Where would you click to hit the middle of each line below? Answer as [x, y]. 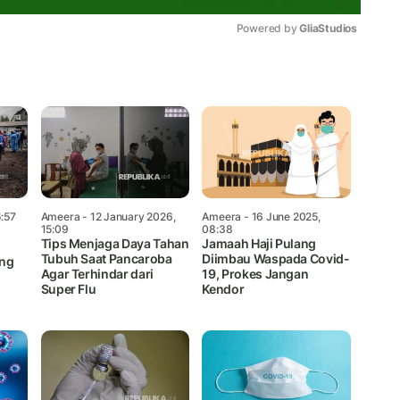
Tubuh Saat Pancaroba [106, 258]
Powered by [268, 28]
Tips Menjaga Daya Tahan [115, 243]
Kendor [223, 288]
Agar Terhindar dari [97, 273]
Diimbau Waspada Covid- [276, 258]
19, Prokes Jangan [255, 273]
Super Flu [68, 288]
